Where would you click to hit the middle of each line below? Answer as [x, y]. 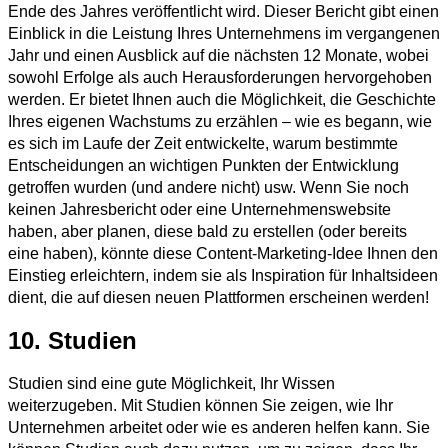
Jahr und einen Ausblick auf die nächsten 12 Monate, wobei [218, 55]
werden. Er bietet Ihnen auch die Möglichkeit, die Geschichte [222, 99]
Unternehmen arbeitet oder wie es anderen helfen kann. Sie [219, 427]
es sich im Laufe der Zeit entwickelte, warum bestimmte [203, 143]
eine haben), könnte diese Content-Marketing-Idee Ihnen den [223, 253]
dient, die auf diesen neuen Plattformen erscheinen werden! [218, 297]
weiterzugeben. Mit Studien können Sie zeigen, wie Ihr [200, 405]
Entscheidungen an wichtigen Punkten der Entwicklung [203, 165]
